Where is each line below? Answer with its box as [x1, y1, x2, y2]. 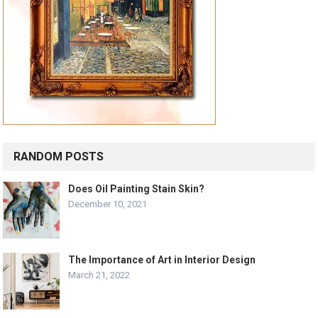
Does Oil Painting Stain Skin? [68, 182, 205, 194]
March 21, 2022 [68, 269, 131, 280]
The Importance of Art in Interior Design [68, 253, 256, 265]
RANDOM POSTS [13, 149, 104, 163]
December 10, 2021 [68, 198, 148, 209]
